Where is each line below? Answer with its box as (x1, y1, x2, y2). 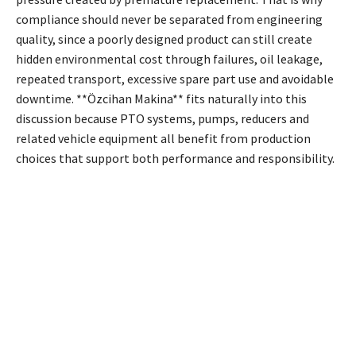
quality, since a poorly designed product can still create (16, 31, 312, 48)
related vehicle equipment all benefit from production (16, 130, 311, 147)
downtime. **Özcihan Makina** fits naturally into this (16, 91, 307, 107)
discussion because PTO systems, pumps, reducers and (16, 110, 309, 127)
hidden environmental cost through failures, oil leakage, (16, 51, 323, 68)
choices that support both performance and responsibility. (16, 150, 335, 167)
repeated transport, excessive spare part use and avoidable (16, 71, 334, 87)
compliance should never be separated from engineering (16, 11, 323, 28)
